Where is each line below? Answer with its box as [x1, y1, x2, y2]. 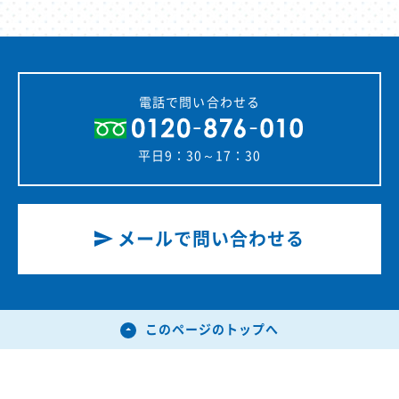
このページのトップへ [144, 322, 280, 336]
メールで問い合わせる [117, 229, 305, 248]
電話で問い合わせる [139, 95, 260, 109]
